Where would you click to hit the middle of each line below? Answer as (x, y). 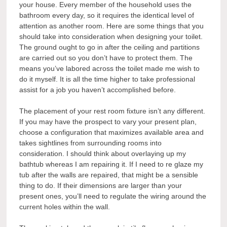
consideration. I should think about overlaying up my (103, 154)
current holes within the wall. (65, 207)
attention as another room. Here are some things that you (112, 26)
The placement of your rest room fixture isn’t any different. (112, 111)
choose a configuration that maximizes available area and (112, 133)
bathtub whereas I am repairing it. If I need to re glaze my (111, 164)
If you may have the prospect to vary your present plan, (108, 122)
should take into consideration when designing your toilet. (111, 37)
